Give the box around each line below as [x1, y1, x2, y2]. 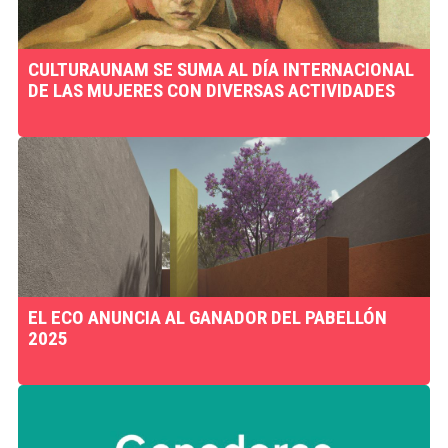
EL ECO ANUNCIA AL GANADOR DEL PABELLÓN [27, 306, 387, 329]
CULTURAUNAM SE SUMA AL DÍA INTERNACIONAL [27, 58, 414, 81]
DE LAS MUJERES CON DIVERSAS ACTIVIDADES [27, 79, 395, 102]
